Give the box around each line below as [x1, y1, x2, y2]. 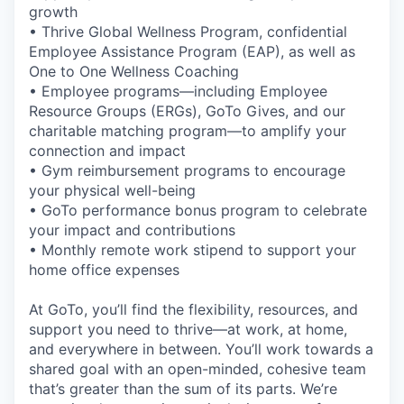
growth [29, 3, 78, 21]
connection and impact [29, 142, 186, 160]
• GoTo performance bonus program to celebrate [29, 201, 367, 219]
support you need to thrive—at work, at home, [29, 320, 347, 338]
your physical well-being [29, 181, 196, 199]
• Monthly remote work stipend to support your [29, 241, 356, 259]
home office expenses [29, 261, 179, 279]
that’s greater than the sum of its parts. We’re [29, 380, 337, 398]
